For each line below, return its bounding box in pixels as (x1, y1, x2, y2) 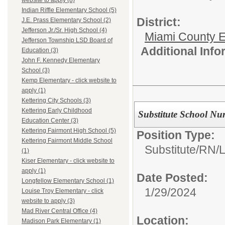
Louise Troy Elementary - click (22, 187, 103, 195)
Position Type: (137, 128, 215, 142)
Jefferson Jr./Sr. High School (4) (22, 27, 107, 34)
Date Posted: (137, 171, 208, 184)
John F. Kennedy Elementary (22, 57, 100, 64)
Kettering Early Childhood (22, 107, 92, 115)
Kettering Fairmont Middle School (22, 137, 113, 145)
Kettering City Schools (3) (22, 97, 91, 104)
